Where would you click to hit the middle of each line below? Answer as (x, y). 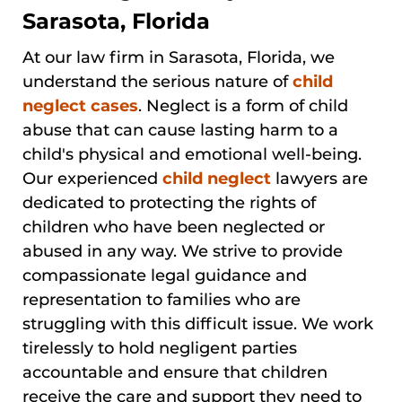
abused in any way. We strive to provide (183, 251)
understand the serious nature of (157, 81)
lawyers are (319, 178)
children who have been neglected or (174, 227)
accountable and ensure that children (175, 372)
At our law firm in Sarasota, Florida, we (179, 57)
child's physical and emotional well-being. (192, 154)
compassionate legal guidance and (165, 275)
